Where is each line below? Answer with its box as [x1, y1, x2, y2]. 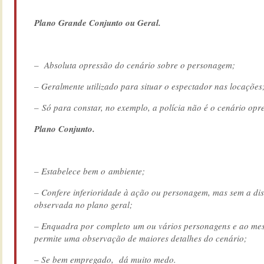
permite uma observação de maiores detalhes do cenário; [34, 232, 247, 244]
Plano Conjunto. [34, 122, 95, 135]
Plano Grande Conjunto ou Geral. [34, 16, 161, 29]
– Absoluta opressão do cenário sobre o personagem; [34, 58, 235, 71]
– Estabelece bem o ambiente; [34, 164, 145, 177]
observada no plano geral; [34, 198, 133, 210]
